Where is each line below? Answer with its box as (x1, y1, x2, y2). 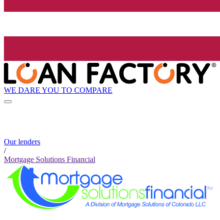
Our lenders (4, 137, 40, 146)
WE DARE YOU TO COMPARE (4, 85, 112, 94)
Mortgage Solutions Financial (4, 155, 95, 164)
